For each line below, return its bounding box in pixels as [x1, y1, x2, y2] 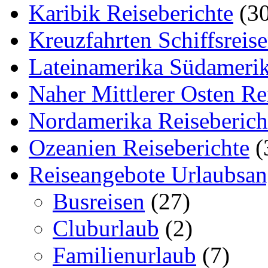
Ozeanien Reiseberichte [29, 134, 249, 160]
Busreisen [53, 188, 145, 214]
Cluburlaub [53, 215, 159, 241]
